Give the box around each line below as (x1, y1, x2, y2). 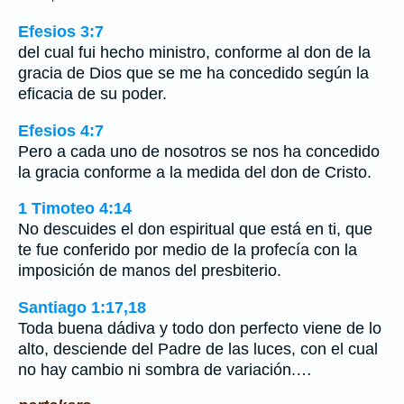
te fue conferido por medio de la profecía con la (18, 241, 357, 260)
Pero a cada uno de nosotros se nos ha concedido (18, 142, 380, 161)
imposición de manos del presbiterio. (18, 262, 281, 280)
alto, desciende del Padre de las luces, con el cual (18, 339, 378, 358)
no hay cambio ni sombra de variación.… (18, 360, 312, 379)
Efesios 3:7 (18, 23, 104, 41)
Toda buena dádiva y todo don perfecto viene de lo (18, 318, 381, 337)
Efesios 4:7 (18, 121, 104, 140)
